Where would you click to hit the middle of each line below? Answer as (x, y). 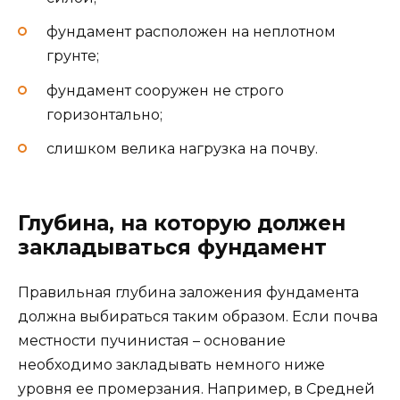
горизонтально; (104, 114)
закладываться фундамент (172, 247)
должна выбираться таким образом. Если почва (198, 317)
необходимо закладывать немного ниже (171, 365)
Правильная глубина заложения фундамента (188, 292)
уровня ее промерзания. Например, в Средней (196, 389)
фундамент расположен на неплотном (191, 32)
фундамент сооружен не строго (165, 90)
